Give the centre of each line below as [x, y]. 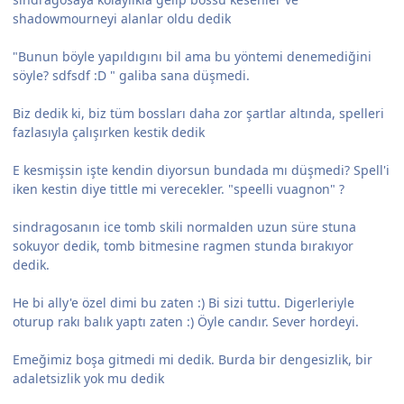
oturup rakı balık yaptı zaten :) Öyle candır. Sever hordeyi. [186, 321]
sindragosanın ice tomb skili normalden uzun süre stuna [184, 226]
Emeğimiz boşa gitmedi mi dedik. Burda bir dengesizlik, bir [193, 359]
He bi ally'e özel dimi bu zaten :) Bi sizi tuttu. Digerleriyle [184, 302]
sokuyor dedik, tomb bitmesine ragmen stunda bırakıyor [183, 245]
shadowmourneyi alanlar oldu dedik [122, 18]
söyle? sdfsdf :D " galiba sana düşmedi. [131, 75]
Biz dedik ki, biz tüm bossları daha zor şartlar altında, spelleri [198, 113]
